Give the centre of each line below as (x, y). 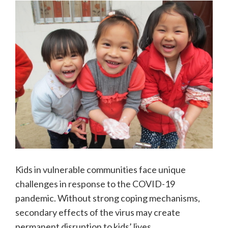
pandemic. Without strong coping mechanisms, (108, 198)
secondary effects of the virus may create (98, 212)
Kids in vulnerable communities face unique (101, 169)
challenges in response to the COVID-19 (95, 183)
